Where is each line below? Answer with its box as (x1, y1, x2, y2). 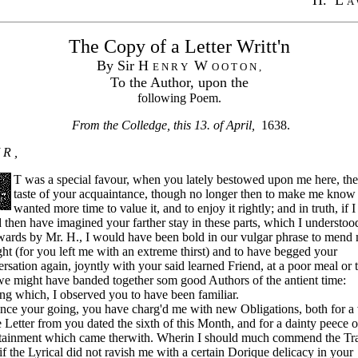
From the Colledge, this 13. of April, (71, 117, 258, 132)
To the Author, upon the (109, 74, 249, 90)
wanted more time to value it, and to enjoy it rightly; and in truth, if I (14, 201, 356, 215)
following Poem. (137, 90, 221, 105)
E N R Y (153, 60, 188, 73)
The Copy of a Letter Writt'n (68, 35, 290, 57)
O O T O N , (212, 60, 261, 73)
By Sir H (97, 57, 153, 74)
